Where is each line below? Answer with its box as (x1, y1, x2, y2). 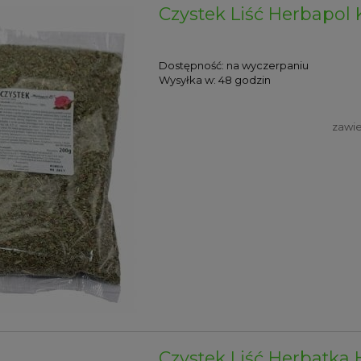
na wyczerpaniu (226, 58, 309, 72)
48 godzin (218, 73, 272, 86)
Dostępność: (159, 58, 225, 72)
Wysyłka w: (159, 73, 217, 86)
